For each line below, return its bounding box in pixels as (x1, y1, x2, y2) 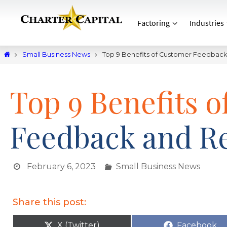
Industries (190, 17, 224, 28)
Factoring (137, 17, 170, 28)
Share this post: (13, 197, 86, 208)
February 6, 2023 (26, 162, 96, 171)
